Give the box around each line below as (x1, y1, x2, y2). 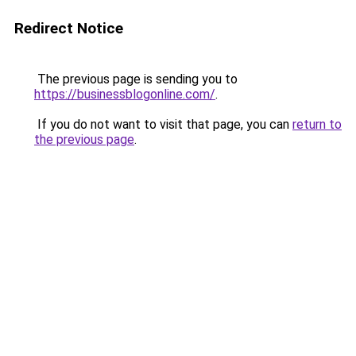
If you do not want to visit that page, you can (34, 117, 292, 132)
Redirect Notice (14, 19, 123, 37)
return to (292, 117, 342, 132)
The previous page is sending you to (34, 72, 238, 87)
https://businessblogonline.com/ (34, 87, 215, 102)
